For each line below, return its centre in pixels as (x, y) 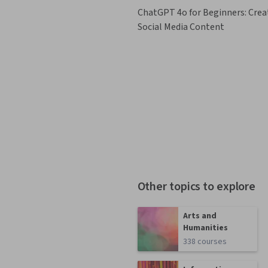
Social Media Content (181, 27)
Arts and (200, 216)
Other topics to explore (197, 187)
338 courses (205, 242)
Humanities (206, 228)
